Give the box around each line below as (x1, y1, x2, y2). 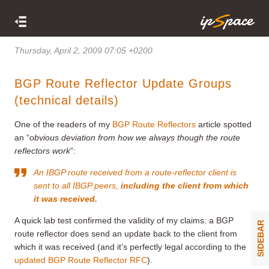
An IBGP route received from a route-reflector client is (34, 167, 237, 177)
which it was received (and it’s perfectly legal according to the (14, 241, 246, 252)
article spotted (196, 119, 252, 129)
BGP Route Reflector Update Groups (14, 76, 232, 90)
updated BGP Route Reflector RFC (14, 255, 147, 265)
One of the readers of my (14, 119, 112, 129)
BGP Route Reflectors (112, 119, 196, 129)
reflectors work (14, 145, 70, 156)
